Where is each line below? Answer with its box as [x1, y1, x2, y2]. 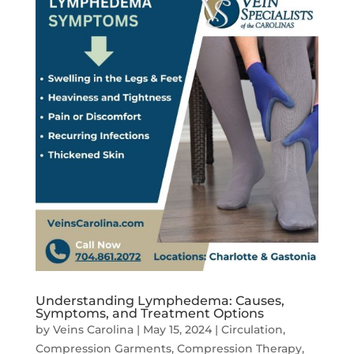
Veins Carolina [52, 322, 134, 337]
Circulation [220, 322, 283, 337]
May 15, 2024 [142, 322, 212, 337]
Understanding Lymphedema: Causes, [35, 293, 284, 309]
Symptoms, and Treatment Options [35, 306, 264, 322]
